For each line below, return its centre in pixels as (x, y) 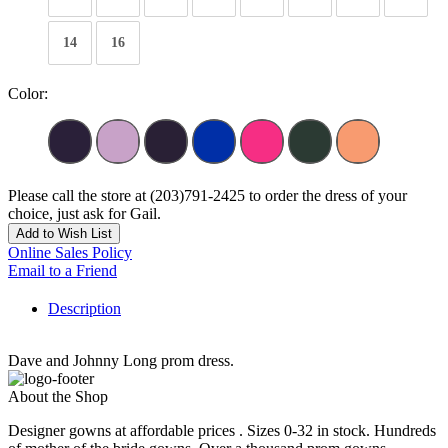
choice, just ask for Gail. (84, 214)
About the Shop (58, 397)
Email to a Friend (62, 271)
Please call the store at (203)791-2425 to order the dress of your (207, 196)
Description (84, 309)
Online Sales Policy (70, 253)
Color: (28, 94)
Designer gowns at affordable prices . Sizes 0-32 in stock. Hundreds (222, 431)
